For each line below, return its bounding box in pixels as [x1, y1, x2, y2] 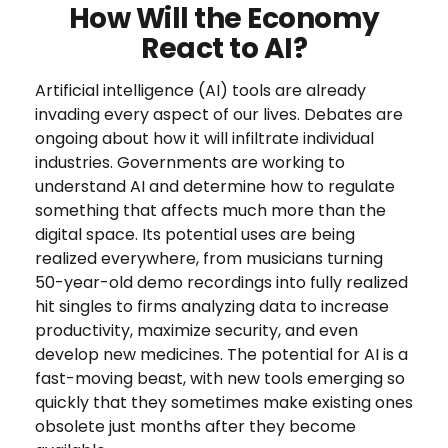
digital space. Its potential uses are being [35, 223, 355, 246]
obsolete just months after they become [35, 415, 356, 438]
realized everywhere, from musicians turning [35, 247, 383, 270]
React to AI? [141, 29, 307, 68]
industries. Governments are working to [35, 151, 345, 174]
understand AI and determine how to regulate [35, 175, 395, 198]
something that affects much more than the [35, 199, 386, 222]
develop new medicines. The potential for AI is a [35, 343, 408, 366]
